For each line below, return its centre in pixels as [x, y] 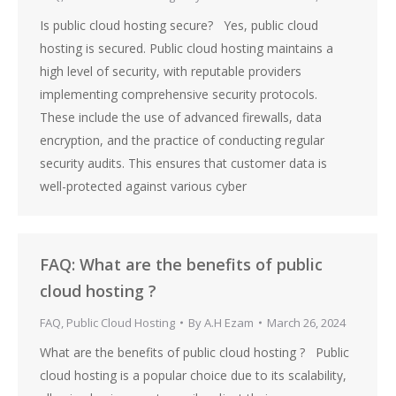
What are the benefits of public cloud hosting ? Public [194, 352]
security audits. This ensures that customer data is [183, 163]
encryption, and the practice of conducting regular [182, 140]
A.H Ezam [229, 323]
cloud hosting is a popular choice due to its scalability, [193, 375]
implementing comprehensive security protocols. [179, 94]
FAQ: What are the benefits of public [181, 264]
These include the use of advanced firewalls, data [181, 117]
